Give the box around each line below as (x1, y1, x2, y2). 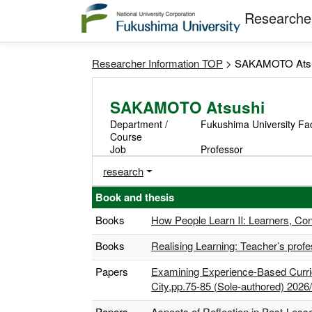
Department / (110, 117, 168, 131)
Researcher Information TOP (92, 56, 223, 70)
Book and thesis (95, 189, 174, 205)
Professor (201, 142, 243, 156)
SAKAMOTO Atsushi (110, 96, 265, 118)
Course (110, 130, 142, 143)
